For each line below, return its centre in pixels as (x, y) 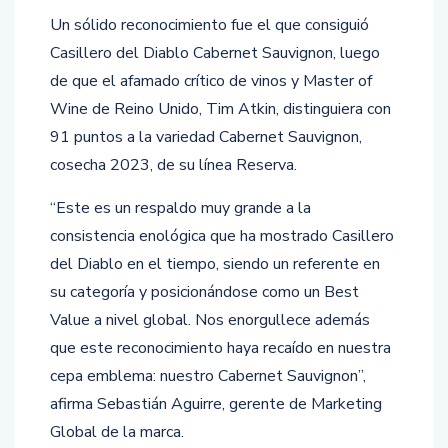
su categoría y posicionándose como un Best (204, 291)
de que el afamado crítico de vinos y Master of (211, 80)
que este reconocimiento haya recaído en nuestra (220, 347)
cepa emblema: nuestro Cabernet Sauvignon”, (208, 375)
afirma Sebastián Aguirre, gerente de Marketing (216, 403)
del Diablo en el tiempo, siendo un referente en (215, 263)
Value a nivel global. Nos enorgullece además (210, 319)
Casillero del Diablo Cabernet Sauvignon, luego (215, 52)
